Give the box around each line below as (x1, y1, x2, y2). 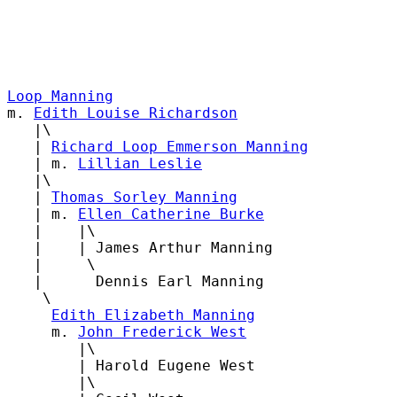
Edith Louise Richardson (34, 104, 237, 121)
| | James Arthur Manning (7, 238, 273, 256)
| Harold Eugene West (7, 356, 255, 374)
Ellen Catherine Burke (78, 205, 264, 222)
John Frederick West (78, 323, 246, 340)
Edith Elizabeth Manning (51, 306, 255, 323)
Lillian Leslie (78, 154, 202, 172)
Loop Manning (7, 87, 113, 105)
